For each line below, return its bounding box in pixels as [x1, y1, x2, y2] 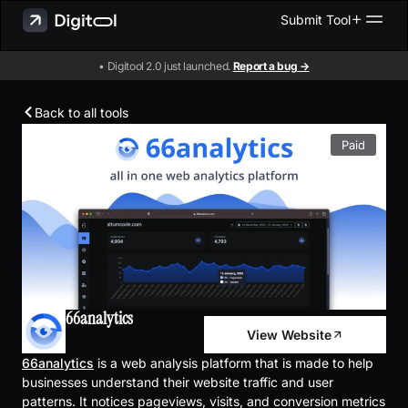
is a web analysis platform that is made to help [94, 354, 373, 371]
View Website [246, 326, 331, 342]
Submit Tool [280, 11, 351, 27]
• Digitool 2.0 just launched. [98, 58, 233, 73]
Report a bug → [232, 58, 310, 73]
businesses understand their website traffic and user [22, 373, 333, 390]
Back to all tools [35, 104, 128, 120]
